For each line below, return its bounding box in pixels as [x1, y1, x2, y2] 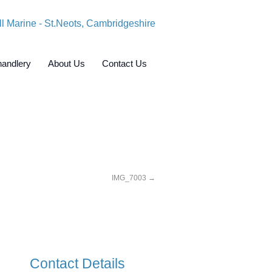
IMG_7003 [112, 174, 146, 182]
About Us [48, 58, 85, 69]
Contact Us [102, 58, 147, 69]
